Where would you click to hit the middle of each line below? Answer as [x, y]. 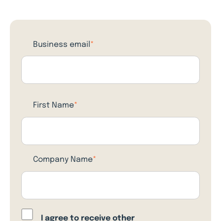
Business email [61, 45]
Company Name [63, 160]
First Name [53, 106]
